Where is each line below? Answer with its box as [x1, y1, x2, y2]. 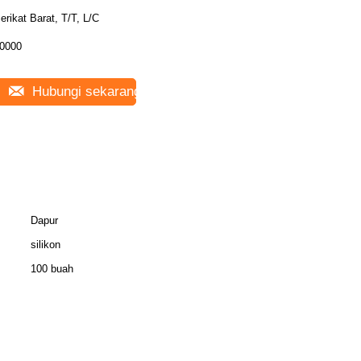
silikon [31, 239, 60, 251]
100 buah [31, 263, 73, 275]
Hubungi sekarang [28, 84, 141, 99]
